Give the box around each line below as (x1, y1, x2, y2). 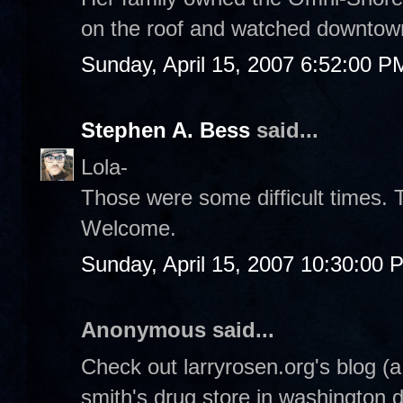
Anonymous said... (81, 318, 274, 342)
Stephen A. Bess (81, 118, 250, 142)
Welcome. (81, 215, 176, 240)
